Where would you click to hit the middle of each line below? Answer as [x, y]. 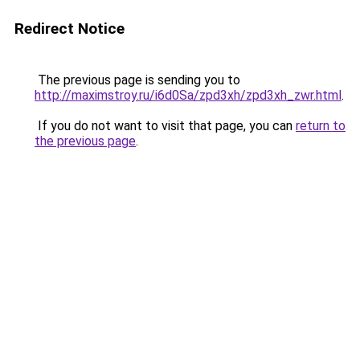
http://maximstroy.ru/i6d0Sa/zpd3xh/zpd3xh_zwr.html [188, 95]
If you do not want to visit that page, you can [165, 126]
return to [321, 126]
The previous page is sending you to [137, 80]
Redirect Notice [70, 29]
